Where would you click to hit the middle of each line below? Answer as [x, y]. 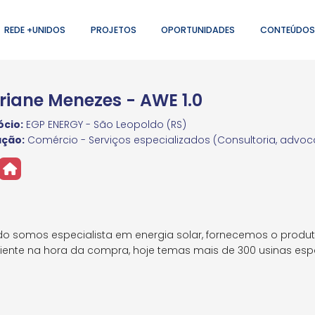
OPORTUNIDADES [198, 30]
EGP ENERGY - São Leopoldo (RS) [105, 124]
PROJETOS [113, 30]
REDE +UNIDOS [35, 30]
